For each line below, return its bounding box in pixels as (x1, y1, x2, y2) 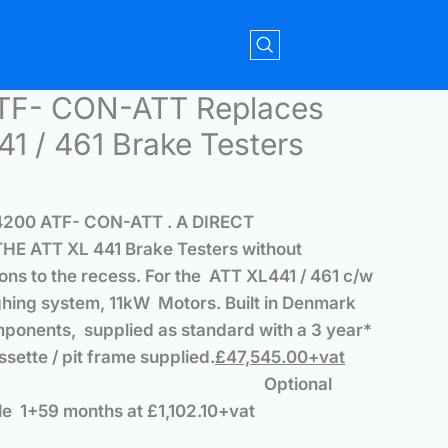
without (242, 239, 302, 260)
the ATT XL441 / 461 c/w (175, 266, 373, 287)
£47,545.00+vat (215, 347, 345, 368)
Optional (264, 374, 332, 395)
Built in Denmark (225, 293, 356, 314)
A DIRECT (176, 212, 254, 233)
